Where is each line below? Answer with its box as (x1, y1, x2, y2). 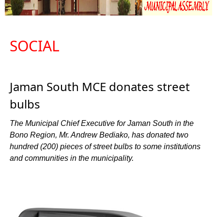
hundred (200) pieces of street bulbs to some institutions (10, 142, 201, 151)
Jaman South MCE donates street (10, 78, 190, 94)
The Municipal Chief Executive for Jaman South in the (10, 119, 194, 127)
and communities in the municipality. (10, 154, 134, 162)
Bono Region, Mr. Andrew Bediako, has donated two (10, 131, 188, 139)
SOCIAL (10, 36, 60, 56)
